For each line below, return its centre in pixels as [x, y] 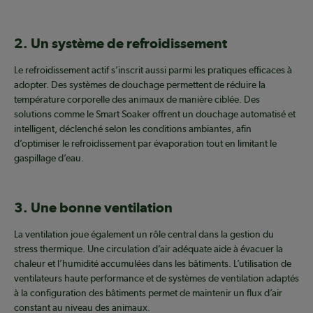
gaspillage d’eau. [49, 158]
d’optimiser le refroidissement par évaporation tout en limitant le [145, 144]
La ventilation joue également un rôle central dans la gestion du [144, 234]
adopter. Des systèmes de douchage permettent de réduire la [140, 85]
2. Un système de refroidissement [121, 44]
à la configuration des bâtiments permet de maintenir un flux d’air [148, 293]
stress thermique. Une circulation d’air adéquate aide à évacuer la [148, 249]
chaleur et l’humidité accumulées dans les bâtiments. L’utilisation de [153, 264]
